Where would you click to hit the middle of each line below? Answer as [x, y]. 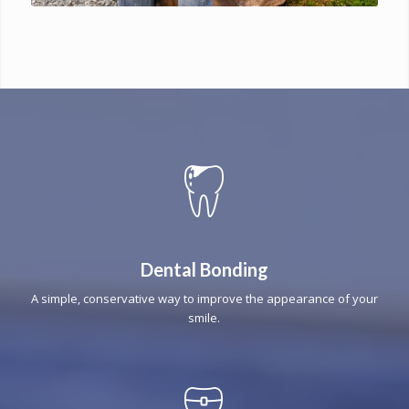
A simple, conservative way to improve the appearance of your [204, 298]
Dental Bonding [204, 269]
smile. [204, 317]
